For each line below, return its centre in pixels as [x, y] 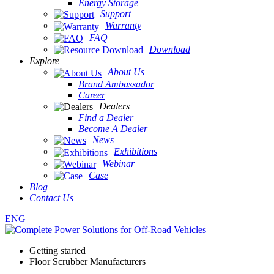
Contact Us [51, 198]
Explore [44, 61]
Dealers [114, 106]
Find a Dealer [106, 117]
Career [92, 95]
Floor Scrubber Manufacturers [87, 262]
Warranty [123, 26]
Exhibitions [135, 152]
